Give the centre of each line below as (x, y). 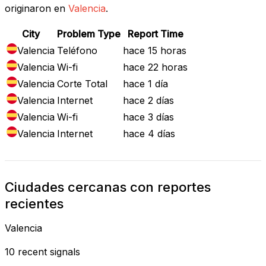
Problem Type (89, 34)
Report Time (155, 34)
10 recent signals (42, 251)
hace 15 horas (155, 50)
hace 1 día (145, 83)
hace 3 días (148, 117)
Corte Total (82, 83)
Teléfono (77, 50)
